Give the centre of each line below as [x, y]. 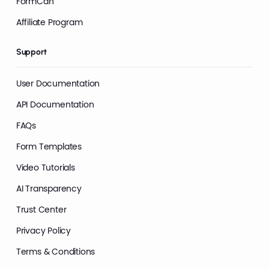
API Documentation [55, 105]
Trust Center [41, 210]
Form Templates [49, 147]
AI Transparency [49, 189]
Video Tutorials [45, 168]
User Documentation [58, 84]
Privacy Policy [43, 231]
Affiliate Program [49, 22]
